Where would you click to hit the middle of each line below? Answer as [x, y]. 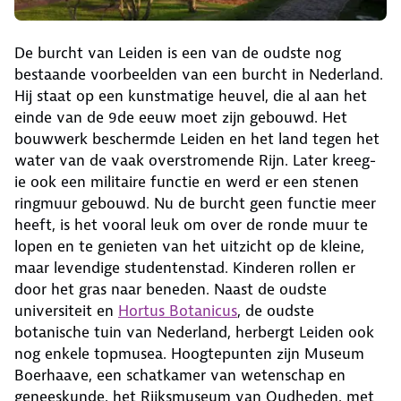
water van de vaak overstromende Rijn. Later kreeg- [195, 161]
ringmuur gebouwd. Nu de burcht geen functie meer [195, 204]
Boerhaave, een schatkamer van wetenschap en [180, 375]
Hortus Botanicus [178, 311]
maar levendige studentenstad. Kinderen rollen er [185, 268]
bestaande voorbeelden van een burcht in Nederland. [199, 75]
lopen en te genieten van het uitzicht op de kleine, [189, 247]
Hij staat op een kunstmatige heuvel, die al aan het [191, 96]
